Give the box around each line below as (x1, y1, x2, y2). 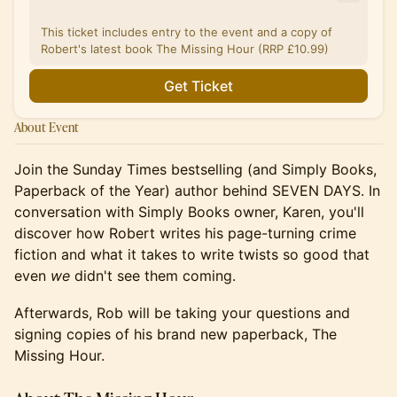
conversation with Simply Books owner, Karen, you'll (14, 203, 364, 221)
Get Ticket (164, 77, 233, 95)
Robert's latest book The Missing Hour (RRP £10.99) (41, 42, 329, 56)
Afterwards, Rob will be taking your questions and (14, 304, 350, 322)
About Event (14, 119, 79, 136)
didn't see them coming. (70, 267, 236, 284)
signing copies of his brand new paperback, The (14, 325, 337, 343)
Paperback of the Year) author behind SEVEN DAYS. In (14, 182, 380, 199)
